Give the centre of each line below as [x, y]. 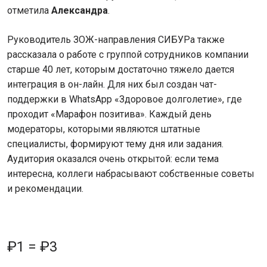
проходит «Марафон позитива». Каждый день [109, 114]
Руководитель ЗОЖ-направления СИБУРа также [116, 39]
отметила [29, 10]
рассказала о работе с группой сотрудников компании [128, 54]
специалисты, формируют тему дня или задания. [115, 144]
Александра [80, 10]
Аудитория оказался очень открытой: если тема [113, 159]
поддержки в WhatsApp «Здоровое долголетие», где [125, 99]
